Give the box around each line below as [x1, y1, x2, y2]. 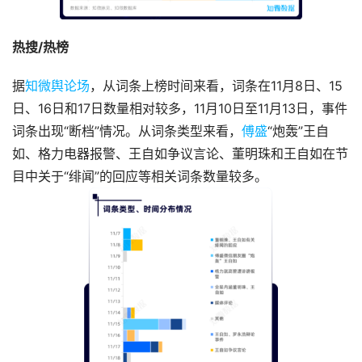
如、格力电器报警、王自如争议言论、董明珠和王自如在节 [12, 145, 348, 162]
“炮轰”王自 [267, 123, 329, 140]
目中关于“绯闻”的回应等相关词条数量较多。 [12, 168, 267, 185]
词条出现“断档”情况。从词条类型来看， [12, 123, 242, 140]
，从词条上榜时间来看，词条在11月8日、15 [90, 78, 343, 95]
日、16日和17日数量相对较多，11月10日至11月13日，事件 [12, 100, 347, 117]
